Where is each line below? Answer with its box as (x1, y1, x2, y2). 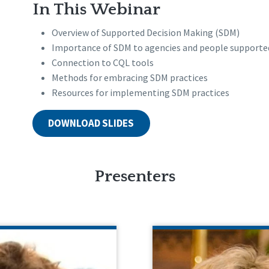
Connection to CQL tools (51, 56, 154, 69)
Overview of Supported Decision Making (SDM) (51, 26, 240, 39)
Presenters (94, 167, 175, 186)
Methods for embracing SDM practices (51, 71, 208, 84)
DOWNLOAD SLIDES (48, 116, 134, 130)
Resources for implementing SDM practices (51, 86, 229, 99)
